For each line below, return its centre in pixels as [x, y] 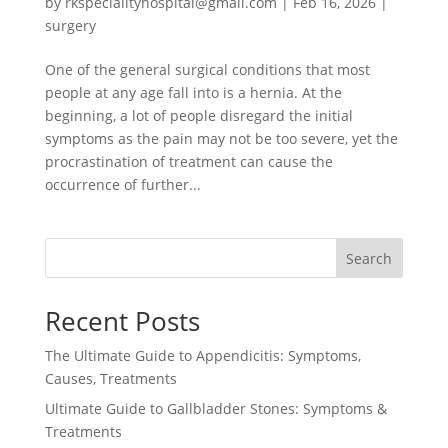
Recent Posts [122, 320]
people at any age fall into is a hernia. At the [193, 92]
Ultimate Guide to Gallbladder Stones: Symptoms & [215, 408]
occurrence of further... [122, 184]
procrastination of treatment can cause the [188, 161]
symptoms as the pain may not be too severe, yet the [221, 138]
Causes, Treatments [110, 378]
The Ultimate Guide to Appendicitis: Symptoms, [202, 355]
